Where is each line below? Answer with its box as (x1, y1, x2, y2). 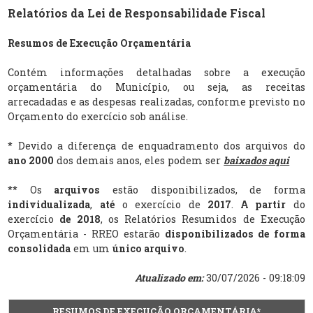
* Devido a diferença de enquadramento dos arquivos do (8, 138, 305, 152)
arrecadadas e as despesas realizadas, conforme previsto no (8, 94, 305, 108)
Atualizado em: (134, 270, 203, 284)
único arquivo (112, 241, 185, 255)
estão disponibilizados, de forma (100, 182, 305, 196)
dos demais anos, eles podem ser (54, 153, 224, 167)
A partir (240, 197, 286, 211)
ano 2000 (8, 153, 54, 167)
